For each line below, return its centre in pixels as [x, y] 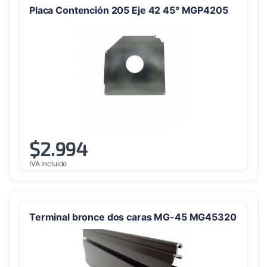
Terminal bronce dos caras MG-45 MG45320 [133, 217]
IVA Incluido [48, 163]
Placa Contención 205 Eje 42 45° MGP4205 [129, 10]
